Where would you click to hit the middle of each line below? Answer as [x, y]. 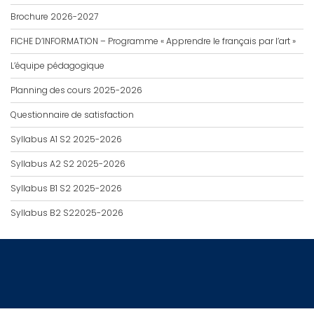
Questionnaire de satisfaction [72, 115]
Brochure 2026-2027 [54, 16]
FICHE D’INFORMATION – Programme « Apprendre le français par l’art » [154, 41]
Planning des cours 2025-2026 [76, 90]
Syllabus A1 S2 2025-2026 [66, 139]
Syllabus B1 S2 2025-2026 [66, 188]
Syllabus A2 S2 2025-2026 [68, 164]
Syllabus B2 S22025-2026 [67, 213]
